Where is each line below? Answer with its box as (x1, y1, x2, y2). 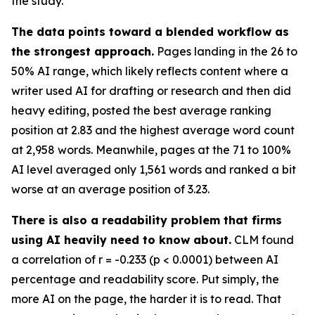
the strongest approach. (11, 44, 154, 58)
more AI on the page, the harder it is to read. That (11, 292, 281, 306)
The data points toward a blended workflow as (11, 25, 289, 39)
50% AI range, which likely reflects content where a (11, 64, 288, 78)
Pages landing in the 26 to (154, 44, 297, 58)
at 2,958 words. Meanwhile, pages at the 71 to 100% (11, 143, 291, 157)
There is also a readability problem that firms (11, 213, 282, 227)
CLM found (231, 233, 294, 247)
